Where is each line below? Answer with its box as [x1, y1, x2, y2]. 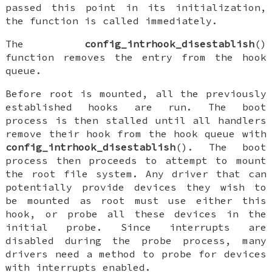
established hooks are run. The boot [5, 100, 267, 113]
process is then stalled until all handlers [5, 114, 267, 126]
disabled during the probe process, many [5, 234, 267, 246]
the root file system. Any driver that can [5, 167, 267, 180]
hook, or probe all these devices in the [5, 207, 267, 220]
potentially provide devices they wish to [5, 180, 267, 193]
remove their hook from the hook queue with [5, 127, 267, 140]
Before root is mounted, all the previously [5, 87, 267, 100]
